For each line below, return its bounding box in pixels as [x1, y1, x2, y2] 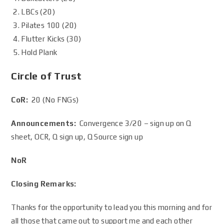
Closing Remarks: [11, 179, 78, 188]
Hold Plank [21, 48, 57, 56]
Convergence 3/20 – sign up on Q [76, 119, 191, 127]
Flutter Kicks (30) [21, 34, 81, 43]
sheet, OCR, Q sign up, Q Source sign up [11, 132, 143, 141]
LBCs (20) [21, 7, 55, 16]
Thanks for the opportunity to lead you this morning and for [11, 203, 212, 211]
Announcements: [11, 119, 76, 127]
